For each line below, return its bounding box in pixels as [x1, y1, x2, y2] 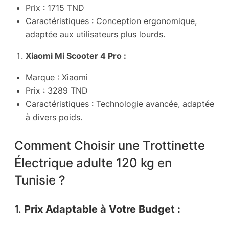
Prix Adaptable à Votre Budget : [24, 203, 180, 216]
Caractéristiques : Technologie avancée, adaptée [26, 99, 214, 109]
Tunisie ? [14, 172, 65, 188]
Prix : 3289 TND [26, 85, 88, 96]
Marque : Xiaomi [26, 72, 88, 83]
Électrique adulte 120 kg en [14, 154, 172, 170]
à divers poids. [26, 112, 82, 123]
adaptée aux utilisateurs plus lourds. [26, 29, 165, 39]
